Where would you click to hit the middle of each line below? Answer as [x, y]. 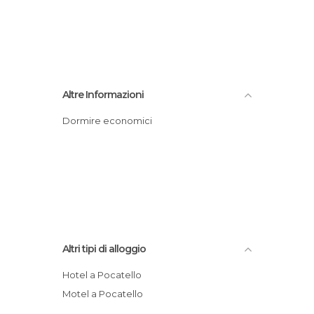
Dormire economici [111, 120]
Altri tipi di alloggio [104, 248]
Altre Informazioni [103, 94]
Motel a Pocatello [107, 293]
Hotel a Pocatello [105, 274]
